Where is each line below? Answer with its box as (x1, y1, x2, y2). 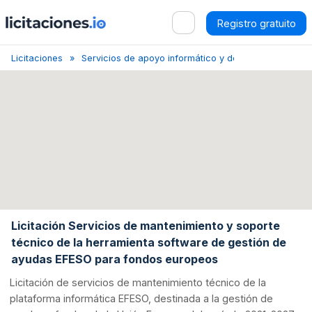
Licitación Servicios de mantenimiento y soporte (11, 218, 280, 233)
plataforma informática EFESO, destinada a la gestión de (10, 292, 274, 305)
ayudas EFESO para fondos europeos (11, 251, 218, 266)
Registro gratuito (217, 17, 296, 29)
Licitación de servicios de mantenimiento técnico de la (10, 276, 267, 289)
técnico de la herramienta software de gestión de (11, 235, 286, 249)
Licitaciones (11, 53, 63, 63)
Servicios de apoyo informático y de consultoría (81, 53, 288, 63)
